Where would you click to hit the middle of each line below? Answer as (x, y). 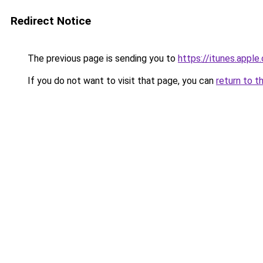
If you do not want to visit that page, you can (121, 81)
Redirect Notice (51, 21)
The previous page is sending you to (102, 58)
